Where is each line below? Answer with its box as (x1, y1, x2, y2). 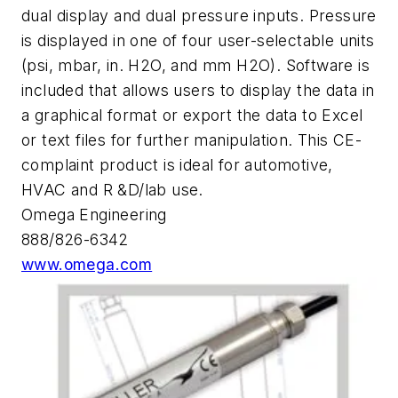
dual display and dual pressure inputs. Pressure (21, 5, 377, 25)
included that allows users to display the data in (21, 80, 375, 99)
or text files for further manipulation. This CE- (21, 130, 362, 149)
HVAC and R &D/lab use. (21, 179, 203, 199)
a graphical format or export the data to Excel (21, 105, 363, 124)
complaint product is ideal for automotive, (21, 155, 333, 174)
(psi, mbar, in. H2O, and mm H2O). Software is (21, 55, 370, 75)
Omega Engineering (21, 204, 167, 224)
